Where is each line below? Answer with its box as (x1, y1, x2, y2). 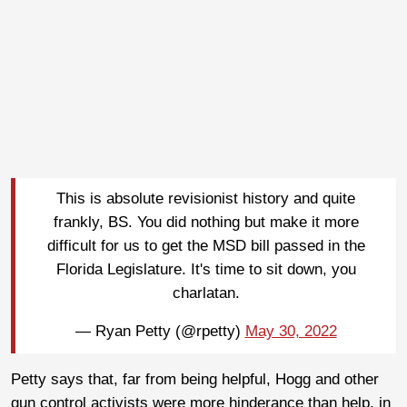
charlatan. (172, 284, 240, 303)
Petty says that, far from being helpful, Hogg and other (11, 370, 379, 388)
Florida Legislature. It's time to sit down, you (55, 261, 356, 279)
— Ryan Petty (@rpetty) (74, 323, 245, 341)
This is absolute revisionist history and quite (56, 190, 355, 208)
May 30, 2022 (244, 323, 337, 341)
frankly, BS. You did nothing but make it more (53, 213, 359, 232)
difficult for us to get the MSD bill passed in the (46, 237, 365, 255)
